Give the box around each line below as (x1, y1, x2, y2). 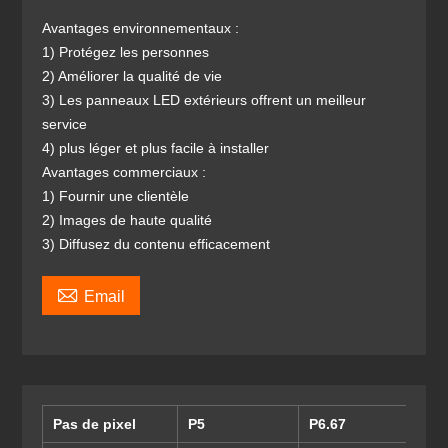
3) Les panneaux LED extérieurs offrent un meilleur (42, 92, 367, 108)
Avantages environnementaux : (42, 20, 240, 36)
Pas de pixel (53, 416, 137, 432)
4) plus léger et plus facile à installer (42, 140, 270, 156)
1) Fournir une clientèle (42, 188, 190, 204)
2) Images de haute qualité (42, 212, 213, 228)
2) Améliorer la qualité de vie (42, 68, 223, 84)
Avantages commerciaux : (42, 164, 207, 180)
